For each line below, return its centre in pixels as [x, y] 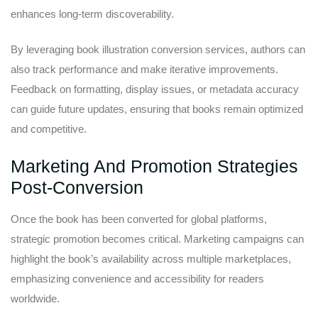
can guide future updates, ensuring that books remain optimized [157, 109]
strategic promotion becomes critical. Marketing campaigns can [157, 238]
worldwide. [35, 298]
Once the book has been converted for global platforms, [139, 219]
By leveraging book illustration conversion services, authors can [158, 50]
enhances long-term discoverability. [92, 13]
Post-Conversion [77, 187]
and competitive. [49, 129]
